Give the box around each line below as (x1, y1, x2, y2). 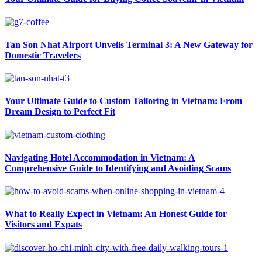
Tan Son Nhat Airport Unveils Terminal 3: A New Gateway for (5, 39, 253, 50)
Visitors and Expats (5, 219, 82, 230)
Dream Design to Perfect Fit (5, 106, 115, 117)
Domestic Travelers (5, 50, 81, 60)
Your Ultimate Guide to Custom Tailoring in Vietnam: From (5, 96, 242, 106)
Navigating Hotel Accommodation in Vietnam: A (5, 152, 195, 163)
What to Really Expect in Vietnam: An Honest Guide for (5, 209, 227, 219)
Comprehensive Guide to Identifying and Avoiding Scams (5, 163, 231, 173)
